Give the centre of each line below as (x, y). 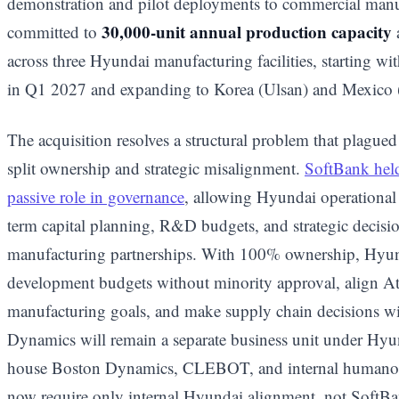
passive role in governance (96, 197)
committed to (54, 31)
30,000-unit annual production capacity (247, 31)
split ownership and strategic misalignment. (156, 168)
